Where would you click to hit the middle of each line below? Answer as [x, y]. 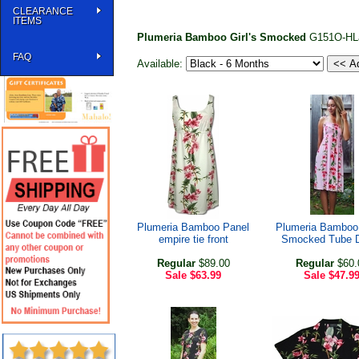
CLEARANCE [43, 11]
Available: [161, 64]
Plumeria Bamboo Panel [193, 227]
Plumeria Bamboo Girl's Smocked [223, 37]
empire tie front [193, 239]
